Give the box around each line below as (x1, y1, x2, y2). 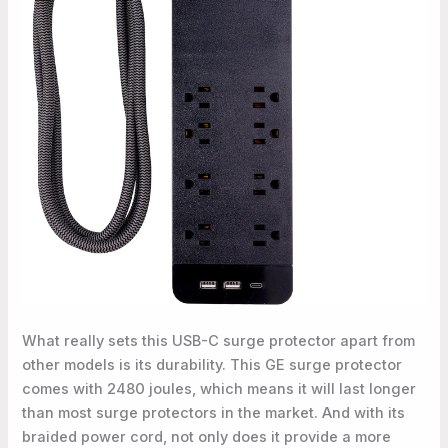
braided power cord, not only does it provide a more (22, 427, 392, 446)
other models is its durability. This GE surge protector (22, 355, 403, 374)
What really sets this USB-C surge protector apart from (22, 331, 416, 350)
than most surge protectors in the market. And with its (22, 403, 406, 422)
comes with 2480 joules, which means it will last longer (22, 379, 417, 398)
